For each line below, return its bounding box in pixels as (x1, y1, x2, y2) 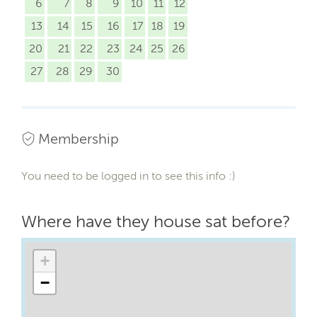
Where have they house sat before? (21, 210, 291, 231)
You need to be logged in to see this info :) (21, 168, 236, 183)
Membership (38, 129, 119, 147)
